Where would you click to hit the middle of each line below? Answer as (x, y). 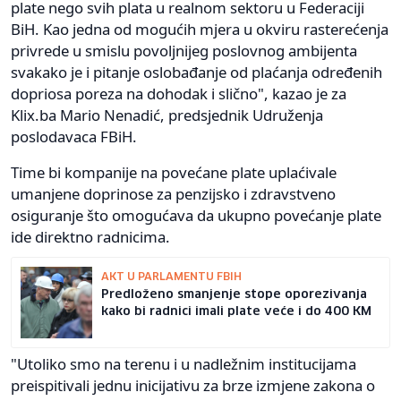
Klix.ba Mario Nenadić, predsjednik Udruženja (167, 115)
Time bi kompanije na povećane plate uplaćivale (174, 172)
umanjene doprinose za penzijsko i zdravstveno (173, 193)
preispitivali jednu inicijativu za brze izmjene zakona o (193, 385)
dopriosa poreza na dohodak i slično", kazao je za (179, 93)
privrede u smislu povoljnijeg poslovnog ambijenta (184, 50)
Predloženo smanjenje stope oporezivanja (234, 294)
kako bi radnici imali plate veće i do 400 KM (236, 311)
